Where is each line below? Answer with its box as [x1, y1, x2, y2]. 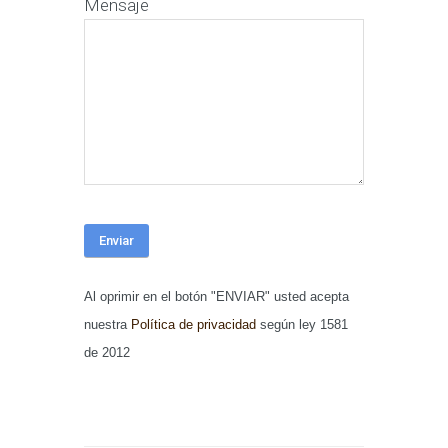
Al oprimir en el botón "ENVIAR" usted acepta [84, 288, 349, 304]
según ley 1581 [256, 316, 348, 332]
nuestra [84, 316, 131, 332]
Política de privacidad [131, 316, 256, 332]
